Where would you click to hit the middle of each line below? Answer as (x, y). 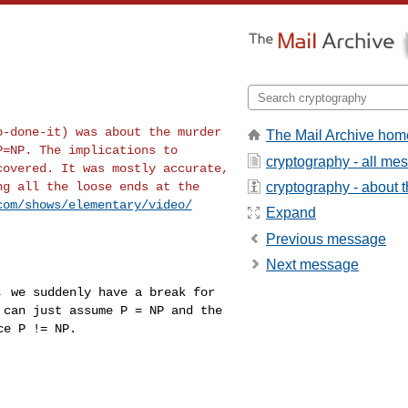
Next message (312, 265)
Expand (291, 213)
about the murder (163, 132)
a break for (175, 292)
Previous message (326, 239)
